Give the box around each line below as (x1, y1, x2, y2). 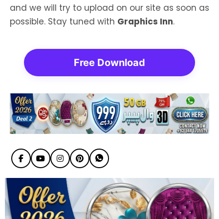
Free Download (74, 56, 145, 68)
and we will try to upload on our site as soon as (10, 1, 209, 14)
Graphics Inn (117, 15, 173, 27)
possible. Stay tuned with (10, 15, 117, 27)
